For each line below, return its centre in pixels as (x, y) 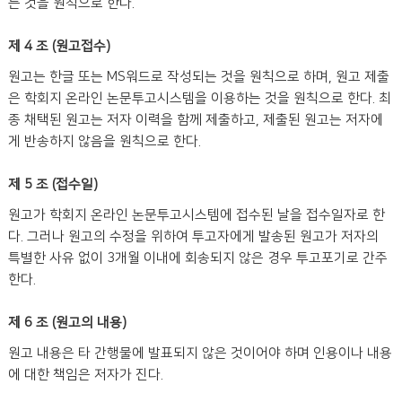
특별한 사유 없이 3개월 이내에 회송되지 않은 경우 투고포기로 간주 (198, 258)
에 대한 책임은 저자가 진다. (86, 375)
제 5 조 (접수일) (53, 184)
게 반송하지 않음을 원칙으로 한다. (105, 141)
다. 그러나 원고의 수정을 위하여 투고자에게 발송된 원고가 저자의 (193, 236)
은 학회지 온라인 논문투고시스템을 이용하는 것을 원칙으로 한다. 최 (200, 98)
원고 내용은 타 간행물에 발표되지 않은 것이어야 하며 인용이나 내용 (200, 353)
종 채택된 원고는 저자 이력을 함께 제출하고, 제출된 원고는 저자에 (196, 120)
